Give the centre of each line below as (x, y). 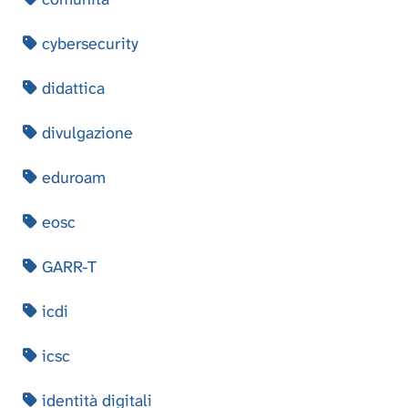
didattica (71, 88)
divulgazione (85, 133)
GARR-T (67, 266)
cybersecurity (88, 43)
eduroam (71, 177)
